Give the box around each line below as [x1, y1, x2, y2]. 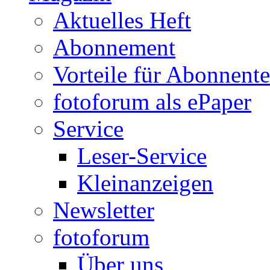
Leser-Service [77, 142, 207, 169]
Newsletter [53, 196, 154, 223]
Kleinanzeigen [77, 169, 213, 196]
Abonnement [53, 34, 175, 60]
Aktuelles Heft [53, 7, 191, 33]
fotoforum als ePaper [53, 88, 251, 115]
